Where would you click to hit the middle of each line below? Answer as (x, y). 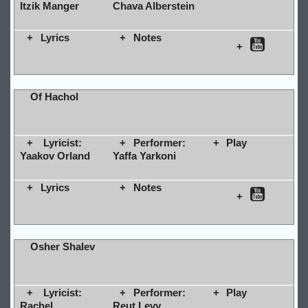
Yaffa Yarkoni (144, 155)
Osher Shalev (62, 246)
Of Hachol (54, 96)
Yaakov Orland (55, 155)
